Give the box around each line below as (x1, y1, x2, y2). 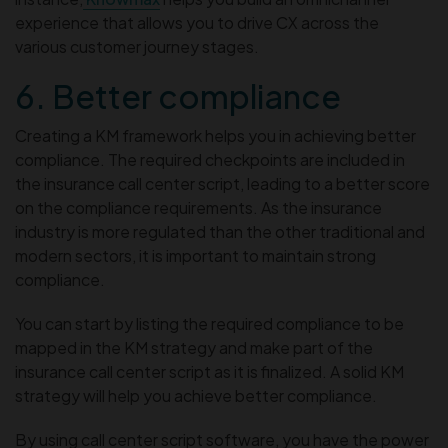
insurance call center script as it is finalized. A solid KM (15, 360, 404, 382)
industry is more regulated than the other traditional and (15, 220, 425, 242)
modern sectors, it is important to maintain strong (15, 244, 376, 266)
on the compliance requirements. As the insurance (15, 196, 382, 218)
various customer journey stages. (15, 35, 262, 57)
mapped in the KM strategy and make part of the (15, 336, 373, 358)
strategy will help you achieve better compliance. (15, 384, 377, 406)
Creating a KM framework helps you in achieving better (15, 124, 416, 146)
